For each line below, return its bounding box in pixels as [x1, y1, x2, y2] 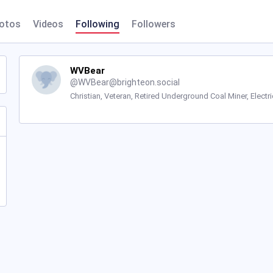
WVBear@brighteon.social [77, 77, 180, 87]
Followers [132, 18, 175, 30]
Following [76, 18, 119, 30]
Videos [33, 18, 63, 30]
